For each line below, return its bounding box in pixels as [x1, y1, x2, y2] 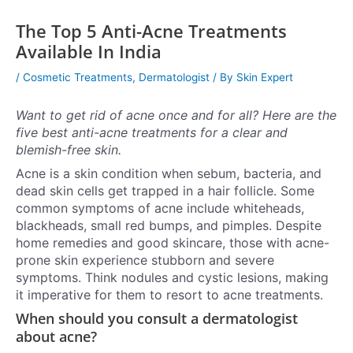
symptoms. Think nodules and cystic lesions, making [16, 269, 329, 286]
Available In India [16, 39, 166, 63]
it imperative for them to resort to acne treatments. [16, 287, 323, 303]
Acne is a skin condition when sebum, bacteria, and [16, 165, 321, 182]
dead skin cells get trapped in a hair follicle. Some [16, 183, 314, 199]
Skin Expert [236, 70, 293, 84]
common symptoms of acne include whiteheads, [16, 200, 304, 217]
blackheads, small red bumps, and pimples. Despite [16, 217, 321, 234]
